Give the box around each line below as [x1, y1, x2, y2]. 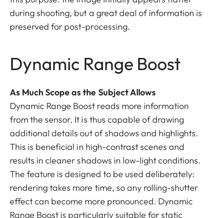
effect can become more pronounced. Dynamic [10, 195, 193, 207]
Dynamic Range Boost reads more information [10, 100, 189, 111]
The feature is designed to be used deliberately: [10, 168, 195, 180]
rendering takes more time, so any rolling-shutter [10, 182, 199, 193]
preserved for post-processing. [10, 20, 130, 32]
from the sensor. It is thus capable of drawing [10, 113, 184, 125]
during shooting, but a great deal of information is [10, 7, 202, 18]
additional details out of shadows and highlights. [10, 127, 199, 139]
